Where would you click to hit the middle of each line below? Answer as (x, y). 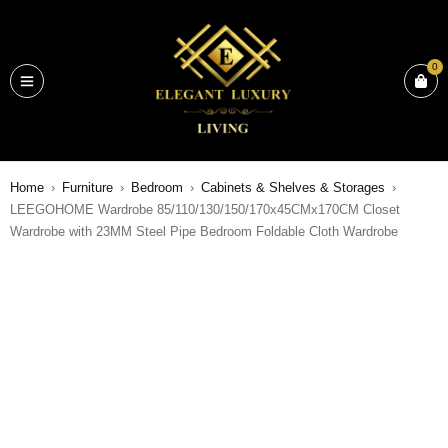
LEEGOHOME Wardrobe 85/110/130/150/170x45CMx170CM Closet (205, 209)
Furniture (87, 187)
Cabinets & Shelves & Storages (293, 187)
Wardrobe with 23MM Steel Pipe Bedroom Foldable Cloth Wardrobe (204, 231)
